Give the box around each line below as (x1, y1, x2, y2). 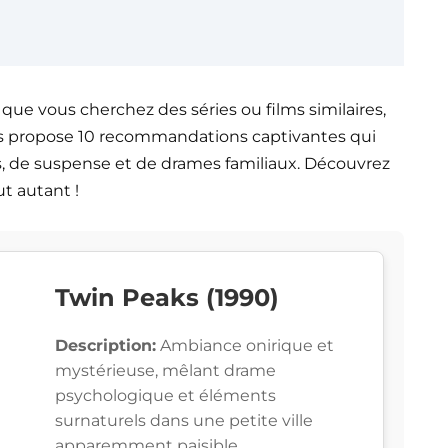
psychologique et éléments (55, 386, 276, 406)
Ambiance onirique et (156, 336, 334, 356)
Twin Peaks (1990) (55, 283, 279, 313)
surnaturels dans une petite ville (55, 411, 313, 431)
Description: (55, 336, 156, 356)
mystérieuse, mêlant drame (55, 361, 276, 381)
